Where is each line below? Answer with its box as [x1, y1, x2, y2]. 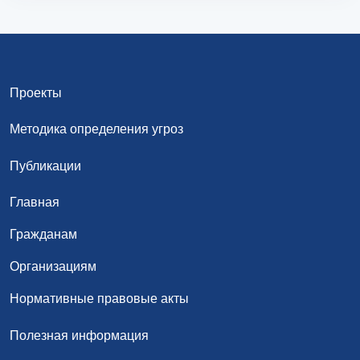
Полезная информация [10, 329, 149, 342]
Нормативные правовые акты [10, 292, 189, 305]
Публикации [10, 159, 81, 173]
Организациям [10, 260, 96, 273]
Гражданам [10, 227, 77, 241]
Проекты [10, 86, 62, 100]
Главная [10, 195, 59, 209]
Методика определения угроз [10, 122, 183, 136]
